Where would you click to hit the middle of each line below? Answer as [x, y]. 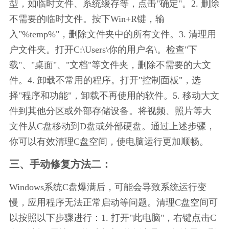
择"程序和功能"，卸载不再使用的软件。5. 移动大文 [114, 95]
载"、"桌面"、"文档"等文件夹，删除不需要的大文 [110, 65]
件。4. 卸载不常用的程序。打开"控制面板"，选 [105, 80]
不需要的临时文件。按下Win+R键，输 [87, 19]
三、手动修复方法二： [60, 164]
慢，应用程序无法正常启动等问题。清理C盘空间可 [113, 202]
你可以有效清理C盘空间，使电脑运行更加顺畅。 [109, 141]
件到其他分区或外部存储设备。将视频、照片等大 [110, 111]
